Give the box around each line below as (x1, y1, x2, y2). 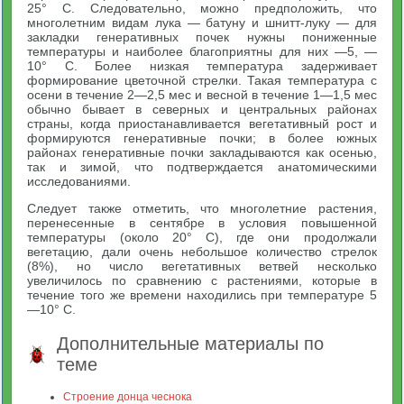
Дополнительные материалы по (57, 334, 325, 353)
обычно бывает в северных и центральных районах (27, 102, 377, 116)
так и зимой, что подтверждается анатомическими (27, 160, 377, 174)
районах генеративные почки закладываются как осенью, (27, 145, 377, 160)
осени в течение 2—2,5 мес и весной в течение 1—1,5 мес (27, 87, 377, 102)
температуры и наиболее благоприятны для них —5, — (27, 44, 377, 59)
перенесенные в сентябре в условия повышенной (27, 216, 377, 230)
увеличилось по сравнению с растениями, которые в (27, 273, 377, 288)
